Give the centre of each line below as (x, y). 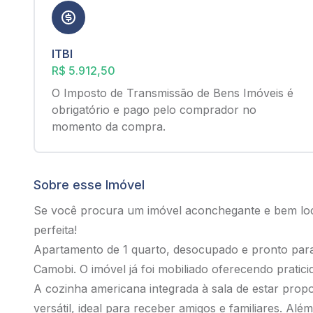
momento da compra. (109, 126)
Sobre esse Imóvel (89, 185)
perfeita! (55, 230)
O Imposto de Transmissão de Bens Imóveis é (173, 93)
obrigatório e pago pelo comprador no (154, 110)
